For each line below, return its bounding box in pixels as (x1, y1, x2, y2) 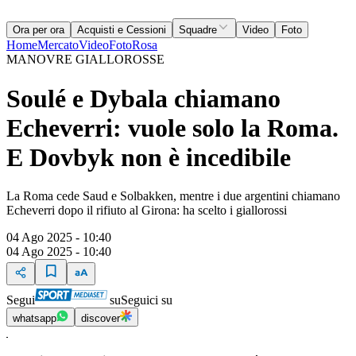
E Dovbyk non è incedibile (6, 142, 291, 172)
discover (81, 312, 120, 324)
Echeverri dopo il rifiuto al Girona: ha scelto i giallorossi (6, 203, 287, 217)
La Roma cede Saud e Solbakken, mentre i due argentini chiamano (6, 189, 340, 203)
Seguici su (121, 293, 172, 307)
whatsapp (13, 312, 56, 324)
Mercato (37, 38, 79, 52)
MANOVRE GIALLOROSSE (6, 52, 164, 67)
